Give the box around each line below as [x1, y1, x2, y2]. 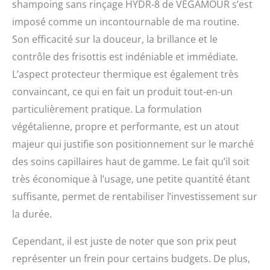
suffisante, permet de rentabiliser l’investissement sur [12, 190, 257, 204]
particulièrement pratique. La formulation [12, 102, 202, 116]
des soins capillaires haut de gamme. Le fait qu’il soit [12, 155, 250, 169]
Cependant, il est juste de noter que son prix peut [12, 234, 237, 248]
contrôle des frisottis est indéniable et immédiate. [12, 50, 238, 64]
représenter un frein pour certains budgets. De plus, [12, 252, 250, 266]
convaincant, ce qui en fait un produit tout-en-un [12, 85, 233, 99]
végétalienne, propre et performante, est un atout [12, 120, 239, 134]
